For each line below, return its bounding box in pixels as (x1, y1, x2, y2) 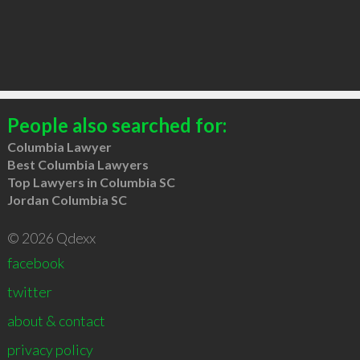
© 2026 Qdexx (6, 228, 96, 247)
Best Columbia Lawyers (6, 156, 149, 172)
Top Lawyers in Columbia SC (6, 174, 175, 190)
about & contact (6, 311, 105, 329)
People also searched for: (6, 112, 227, 137)
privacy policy (6, 340, 93, 358)
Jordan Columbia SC (6, 191, 127, 207)
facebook (6, 253, 64, 272)
